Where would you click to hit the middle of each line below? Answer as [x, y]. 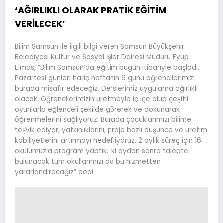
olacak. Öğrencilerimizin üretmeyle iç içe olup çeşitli [102, 99]
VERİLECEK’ [40, 23]
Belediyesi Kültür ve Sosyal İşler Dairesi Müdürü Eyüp [102, 57]
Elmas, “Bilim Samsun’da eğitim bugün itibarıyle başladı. [107, 68]
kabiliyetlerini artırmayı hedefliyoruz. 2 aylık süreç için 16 [108, 141]
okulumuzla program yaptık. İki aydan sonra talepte [102, 151]
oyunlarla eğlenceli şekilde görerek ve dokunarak [97, 110]
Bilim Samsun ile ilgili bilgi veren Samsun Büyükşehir [100, 47]
